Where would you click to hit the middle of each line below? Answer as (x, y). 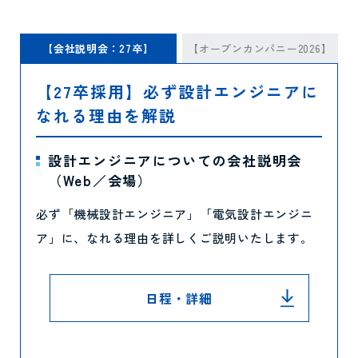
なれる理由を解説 (106, 115)
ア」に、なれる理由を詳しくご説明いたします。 (175, 238)
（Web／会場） (100, 180)
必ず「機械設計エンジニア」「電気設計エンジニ (175, 214)
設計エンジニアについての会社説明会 (175, 160)
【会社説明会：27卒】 (98, 48)
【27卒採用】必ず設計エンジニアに (177, 91)
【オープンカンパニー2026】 (260, 48)
